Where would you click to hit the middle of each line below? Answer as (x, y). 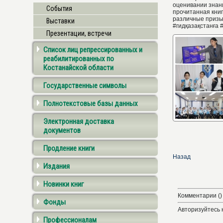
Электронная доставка (79, 121)
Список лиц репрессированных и (93, 50)
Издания (56, 166)
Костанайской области (78, 68)
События (59, 8)
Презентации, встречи (79, 33)
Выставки (60, 21)
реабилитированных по (79, 59)
